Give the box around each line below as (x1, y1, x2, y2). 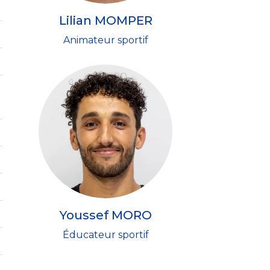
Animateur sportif (63, 34, 148, 46)
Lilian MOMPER (58, 13, 152, 28)
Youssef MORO (59, 208, 152, 222)
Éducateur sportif (62, 229, 149, 240)
